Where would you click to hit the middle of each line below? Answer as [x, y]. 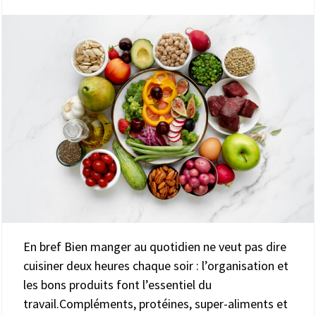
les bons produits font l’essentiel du [117, 284]
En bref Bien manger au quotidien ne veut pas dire [155, 246]
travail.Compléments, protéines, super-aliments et [156, 303]
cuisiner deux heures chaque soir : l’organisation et [156, 265]
